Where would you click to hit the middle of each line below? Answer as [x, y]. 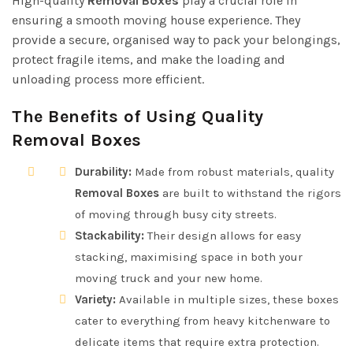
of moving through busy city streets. [176, 214]
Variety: [95, 299]
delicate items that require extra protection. [197, 342]
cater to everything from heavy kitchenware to [203, 320]
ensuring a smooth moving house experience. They [156, 20]
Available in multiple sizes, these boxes [227, 299]
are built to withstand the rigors [250, 193]
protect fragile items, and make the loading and [149, 59]
